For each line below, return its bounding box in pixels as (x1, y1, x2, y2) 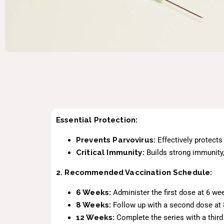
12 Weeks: (76, 212, 115, 222)
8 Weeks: (76, 200, 111, 209)
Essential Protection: (56, 115, 138, 124)
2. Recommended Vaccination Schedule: (56, 167, 212, 177)
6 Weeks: (76, 187, 111, 197)
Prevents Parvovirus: (76, 135, 155, 144)
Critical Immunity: (76, 147, 144, 157)
